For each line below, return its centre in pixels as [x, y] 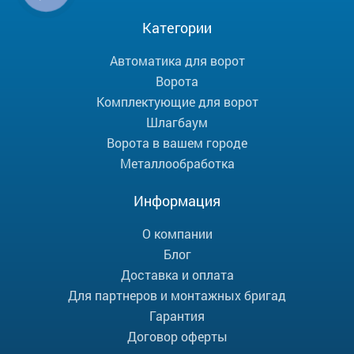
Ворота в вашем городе [177, 143]
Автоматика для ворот [177, 61]
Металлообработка [177, 164]
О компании [177, 234]
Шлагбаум [177, 122]
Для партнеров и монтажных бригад [177, 296]
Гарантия [177, 316]
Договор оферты [177, 337]
